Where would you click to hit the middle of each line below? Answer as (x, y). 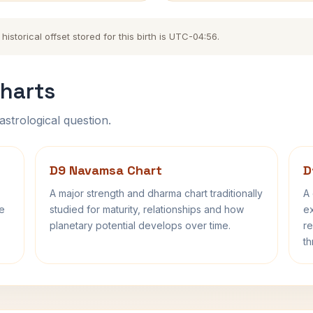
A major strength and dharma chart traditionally (156, 193)
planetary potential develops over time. (140, 225)
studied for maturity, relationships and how (147, 209)
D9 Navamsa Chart (106, 170)
